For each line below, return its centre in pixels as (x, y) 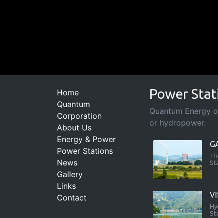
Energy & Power (86, 139)
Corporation (79, 116)
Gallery (70, 174)
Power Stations (85, 151)
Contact (72, 197)
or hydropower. (178, 122)
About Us (74, 127)
